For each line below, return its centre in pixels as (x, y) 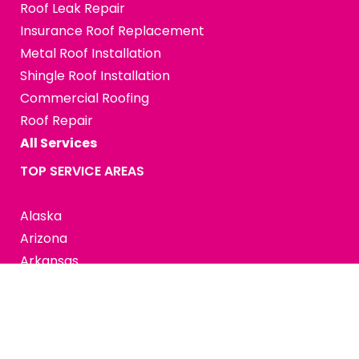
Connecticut (59, 329)
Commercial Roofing (85, 99)
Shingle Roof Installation (95, 76)
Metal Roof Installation (91, 54)
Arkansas (49, 261)
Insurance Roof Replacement (112, 31)
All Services (58, 143)
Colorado (49, 306)
